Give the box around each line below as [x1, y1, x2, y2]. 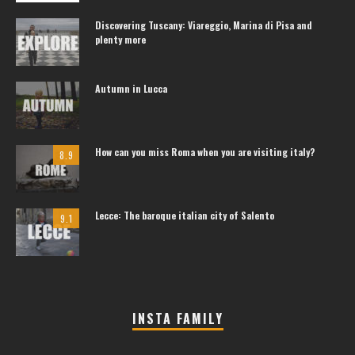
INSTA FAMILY [132, 309, 223, 328]
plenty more [95, 32, 146, 46]
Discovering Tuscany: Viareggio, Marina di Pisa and [95, 18, 312, 32]
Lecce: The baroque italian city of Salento [95, 208, 274, 222]
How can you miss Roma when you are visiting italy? [95, 145, 315, 158]
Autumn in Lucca [95, 82, 167, 95]
